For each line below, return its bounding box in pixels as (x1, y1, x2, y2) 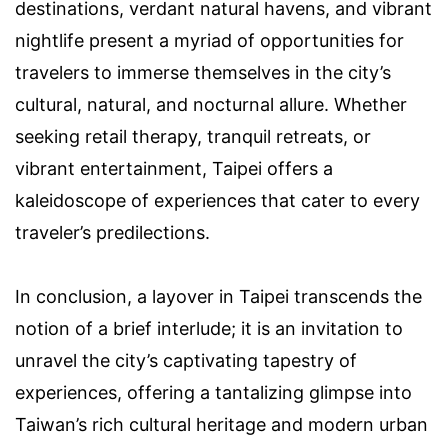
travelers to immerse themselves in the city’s (15, 62, 391, 84)
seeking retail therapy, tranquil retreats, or (15, 126, 371, 148)
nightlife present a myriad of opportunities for (15, 30, 404, 52)
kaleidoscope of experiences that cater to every (15, 190, 420, 212)
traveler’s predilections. (15, 222, 210, 244)
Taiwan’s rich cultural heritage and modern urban (15, 414, 428, 436)
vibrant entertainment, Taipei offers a (15, 158, 333, 180)
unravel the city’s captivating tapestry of (15, 350, 357, 372)
